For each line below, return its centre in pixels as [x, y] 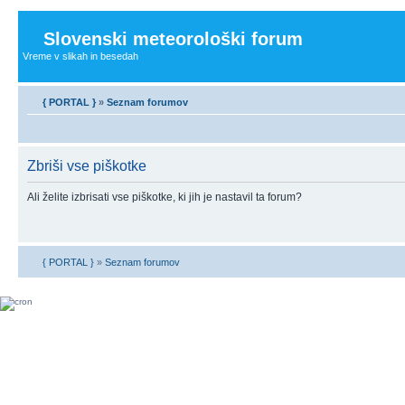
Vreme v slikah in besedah [80, 56]
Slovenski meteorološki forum [173, 39]
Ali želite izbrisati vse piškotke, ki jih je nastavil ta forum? [165, 197]
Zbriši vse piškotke [87, 165]
